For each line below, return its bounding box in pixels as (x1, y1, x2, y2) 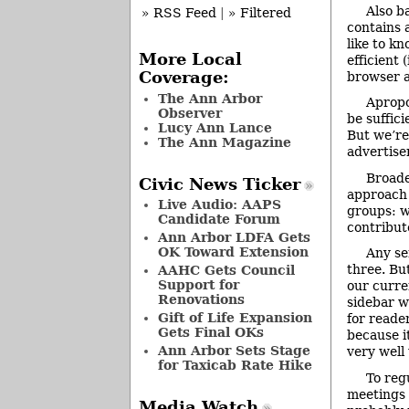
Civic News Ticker (138, 174, 300, 194)
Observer (157, 105, 222, 121)
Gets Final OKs (157, 325, 264, 341)
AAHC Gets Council (157, 263, 295, 278)
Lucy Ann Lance (157, 120, 272, 135)
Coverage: (138, 68, 229, 88)
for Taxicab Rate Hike (157, 358, 312, 373)
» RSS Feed (142, 5, 216, 21)
